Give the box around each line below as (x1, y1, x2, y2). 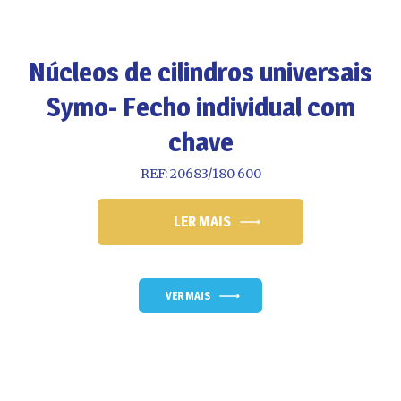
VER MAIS (166, 289, 210, 303)
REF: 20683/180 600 (140, 166, 261, 183)
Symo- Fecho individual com (46, 90, 355, 124)
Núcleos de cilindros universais (29, 55, 372, 89)
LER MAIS (174, 213, 231, 231)
